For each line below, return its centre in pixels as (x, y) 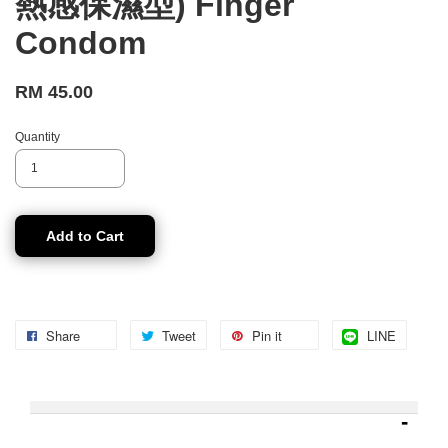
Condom (80, 43)
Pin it (267, 335)
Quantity (37, 137)
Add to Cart (85, 236)
